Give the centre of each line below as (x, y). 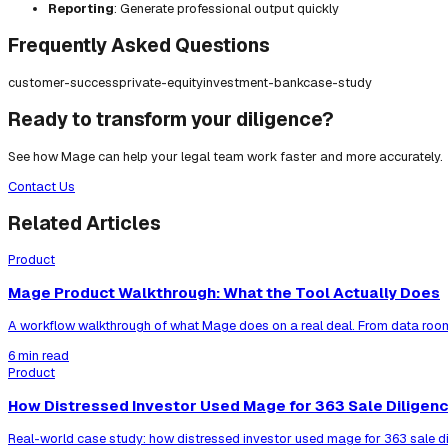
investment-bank (253, 82)
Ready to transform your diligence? (171, 119)
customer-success (63, 82)
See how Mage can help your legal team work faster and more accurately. (225, 156)
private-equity (161, 82)
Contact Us (41, 186)
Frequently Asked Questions (139, 46)
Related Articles (84, 223)
